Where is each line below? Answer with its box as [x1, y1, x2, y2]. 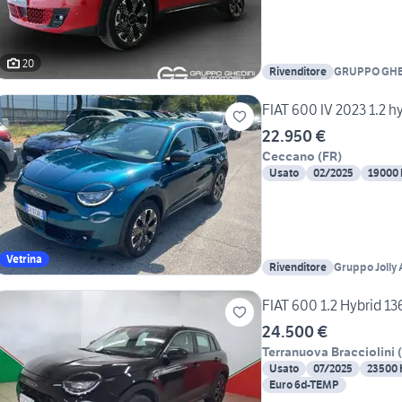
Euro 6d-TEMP [269, 378, 339, 392]
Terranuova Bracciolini [262, 344, 395, 361]
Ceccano [262, 148, 315, 165]
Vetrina [6, 252, 42, 267]
